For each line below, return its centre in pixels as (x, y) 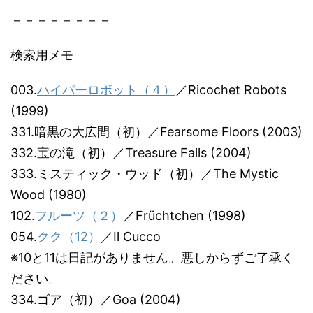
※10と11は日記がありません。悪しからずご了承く (152, 257)
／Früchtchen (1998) (184, 216)
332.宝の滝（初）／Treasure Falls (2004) (131, 153)
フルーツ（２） (79, 216)
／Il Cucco (131, 236)
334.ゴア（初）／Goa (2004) (96, 299)
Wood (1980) (49, 195)
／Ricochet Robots (231, 90)
